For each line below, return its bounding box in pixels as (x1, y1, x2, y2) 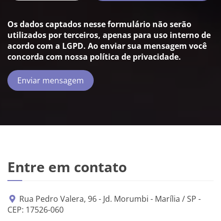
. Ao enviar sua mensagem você (83, 40, 207, 51)
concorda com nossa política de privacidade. (7, 51, 181, 62)
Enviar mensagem (17, 74, 84, 86)
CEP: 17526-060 (7, 204, 64, 215)
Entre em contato (7, 157, 127, 176)
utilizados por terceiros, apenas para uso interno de (7, 29, 211, 40)
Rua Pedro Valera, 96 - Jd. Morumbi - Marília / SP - (17, 193, 201, 204)
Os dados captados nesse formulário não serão (7, 18, 191, 30)
